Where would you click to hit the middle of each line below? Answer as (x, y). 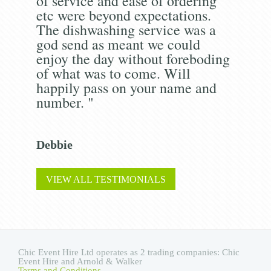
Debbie (54, 144)
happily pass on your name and (126, 87)
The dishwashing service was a (126, 29)
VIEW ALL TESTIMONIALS (106, 179)
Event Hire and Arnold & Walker (80, 262)
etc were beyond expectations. (123, 15)
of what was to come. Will (113, 73)
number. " (65, 102)
